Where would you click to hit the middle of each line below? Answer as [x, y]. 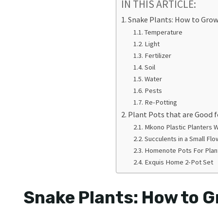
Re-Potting [161, 102]
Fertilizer [158, 56]
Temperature [164, 32]
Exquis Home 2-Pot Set [180, 162]
